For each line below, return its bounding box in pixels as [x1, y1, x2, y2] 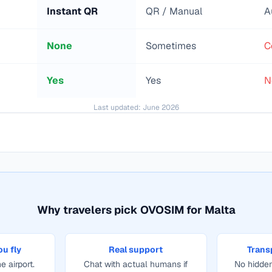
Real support [109, 244, 163, 255]
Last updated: [93, 103, 143, 112]
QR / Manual [146, 5, 202, 18]
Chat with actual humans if [83, 259, 188, 270]
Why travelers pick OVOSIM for [36, 203, 205, 217]
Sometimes [146, 39, 196, 52]
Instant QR [47, 5, 98, 18]
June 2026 [142, 103, 179, 112]
